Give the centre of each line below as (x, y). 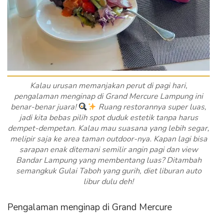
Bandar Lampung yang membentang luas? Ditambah (108, 161)
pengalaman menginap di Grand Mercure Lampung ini (108, 97)
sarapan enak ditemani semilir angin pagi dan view (108, 150)
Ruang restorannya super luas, (151, 107)
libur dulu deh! (108, 182)
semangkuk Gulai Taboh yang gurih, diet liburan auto (108, 171)
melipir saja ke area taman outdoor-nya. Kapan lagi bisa (108, 139)
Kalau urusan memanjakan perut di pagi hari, (108, 86)
